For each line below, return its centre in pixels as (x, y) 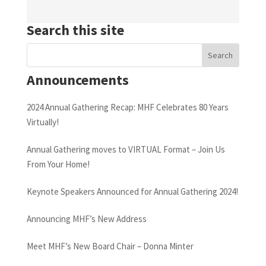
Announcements (77, 80)
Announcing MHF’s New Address (86, 218)
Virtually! (42, 122)
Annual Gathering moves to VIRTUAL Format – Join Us (126, 149)
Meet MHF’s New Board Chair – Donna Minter (110, 246)
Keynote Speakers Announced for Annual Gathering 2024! (132, 191)
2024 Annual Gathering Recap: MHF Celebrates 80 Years (127, 107)
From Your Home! (58, 164)
